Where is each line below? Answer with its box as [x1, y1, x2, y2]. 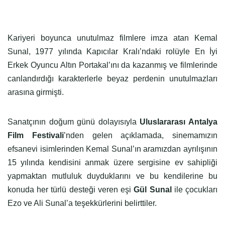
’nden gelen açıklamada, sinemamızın [63, 131, 217, 140]
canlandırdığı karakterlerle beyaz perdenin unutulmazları [8, 74, 217, 83]
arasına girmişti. [8, 88, 64, 96]
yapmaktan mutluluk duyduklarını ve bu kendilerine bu [8, 172, 217, 180]
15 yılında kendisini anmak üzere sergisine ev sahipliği [8, 158, 217, 167]
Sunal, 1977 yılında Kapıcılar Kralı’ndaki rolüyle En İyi [8, 47, 217, 56]
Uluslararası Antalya [140, 118, 218, 126]
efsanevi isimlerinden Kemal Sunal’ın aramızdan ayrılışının [8, 145, 217, 153]
